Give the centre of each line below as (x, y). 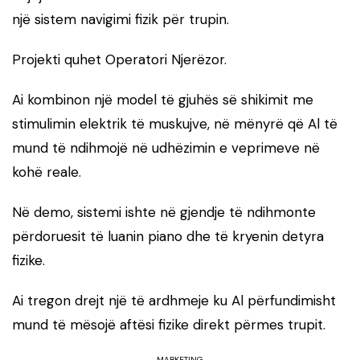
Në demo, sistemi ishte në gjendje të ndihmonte (164, 212)
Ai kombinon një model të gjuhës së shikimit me (163, 99)
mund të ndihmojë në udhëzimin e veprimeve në (166, 147)
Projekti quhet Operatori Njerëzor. (119, 59)
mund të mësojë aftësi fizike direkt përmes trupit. (169, 324)
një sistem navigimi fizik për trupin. (121, 19)
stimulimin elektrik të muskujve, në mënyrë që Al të (175, 123)
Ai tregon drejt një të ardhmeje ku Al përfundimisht (174, 300)
